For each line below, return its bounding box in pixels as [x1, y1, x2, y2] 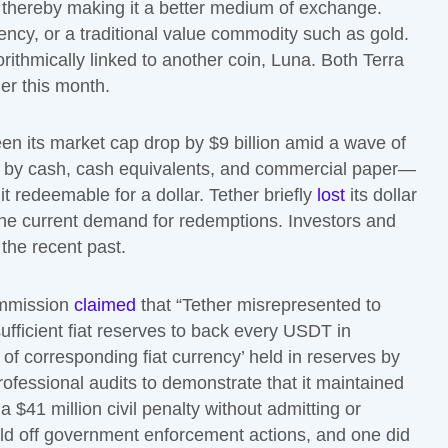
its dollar [345, 185, 417, 206]
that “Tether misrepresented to [136, 294, 381, 315]
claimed [74, 294, 136, 315]
